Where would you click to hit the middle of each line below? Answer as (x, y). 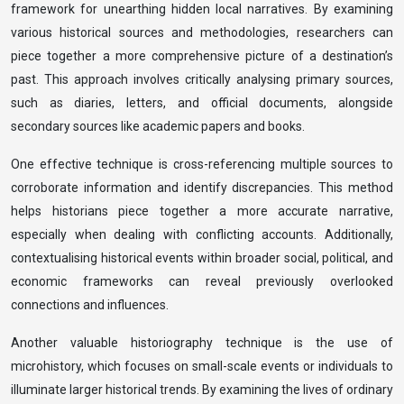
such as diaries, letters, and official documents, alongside (202, 103)
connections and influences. (90, 305)
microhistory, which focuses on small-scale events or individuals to (202, 366)
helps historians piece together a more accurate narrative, (202, 211)
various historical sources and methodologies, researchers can (202, 32)
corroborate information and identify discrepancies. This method (202, 188)
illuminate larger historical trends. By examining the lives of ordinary (202, 390)
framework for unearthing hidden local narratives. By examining (202, 9)
